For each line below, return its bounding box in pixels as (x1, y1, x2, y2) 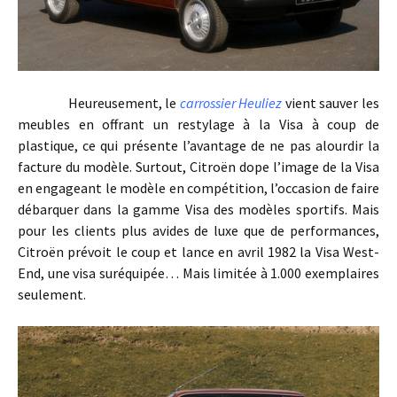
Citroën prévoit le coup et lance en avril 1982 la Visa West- (18, 242, 379, 261)
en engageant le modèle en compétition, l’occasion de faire (18, 178, 379, 197)
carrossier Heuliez (179, 93, 283, 112)
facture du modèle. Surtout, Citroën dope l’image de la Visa (18, 157, 379, 175)
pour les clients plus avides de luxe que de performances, (18, 221, 379, 239)
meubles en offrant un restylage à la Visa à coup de (18, 114, 379, 133)
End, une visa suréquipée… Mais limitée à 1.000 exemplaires (18, 263, 379, 282)
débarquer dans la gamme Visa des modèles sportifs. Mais (18, 199, 379, 218)
